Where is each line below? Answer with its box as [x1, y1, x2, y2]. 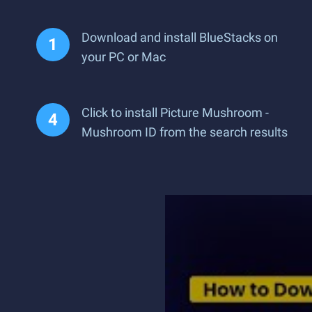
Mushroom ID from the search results [81, 125, 288, 139]
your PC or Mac [81, 49, 166, 64]
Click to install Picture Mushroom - [81, 105, 269, 120]
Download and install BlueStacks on [81, 30, 278, 45]
